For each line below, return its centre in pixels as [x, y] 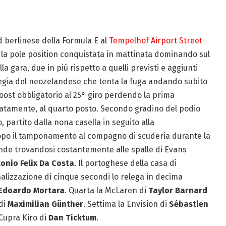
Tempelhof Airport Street [155, 41]
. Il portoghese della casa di [125, 163]
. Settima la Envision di [126, 204]
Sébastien [188, 204]
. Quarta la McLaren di [106, 191]
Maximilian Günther [45, 204]
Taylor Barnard [178, 191]
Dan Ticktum [72, 218]
